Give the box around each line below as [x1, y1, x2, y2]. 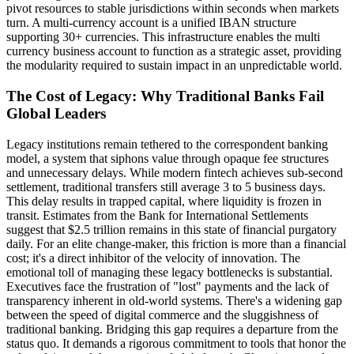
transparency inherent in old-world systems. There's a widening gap [6, 293, 342, 307]
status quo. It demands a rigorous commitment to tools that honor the [6, 336, 346, 350]
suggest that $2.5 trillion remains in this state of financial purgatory [6, 222, 337, 236]
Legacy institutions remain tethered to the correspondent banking [6, 137, 328, 151]
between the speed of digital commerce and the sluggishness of [6, 307, 318, 322]
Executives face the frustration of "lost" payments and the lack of [6, 279, 329, 293]
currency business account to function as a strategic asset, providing [6, 44, 341, 58]
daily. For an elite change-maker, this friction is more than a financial [6, 236, 346, 250]
